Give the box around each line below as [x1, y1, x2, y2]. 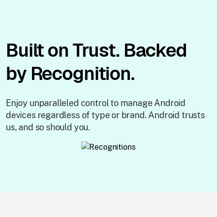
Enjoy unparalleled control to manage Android [6, 98, 186, 108]
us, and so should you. [6, 122, 91, 132]
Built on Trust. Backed [6, 38, 187, 62]
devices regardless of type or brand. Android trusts [6, 110, 205, 120]
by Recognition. [6, 62, 135, 85]
